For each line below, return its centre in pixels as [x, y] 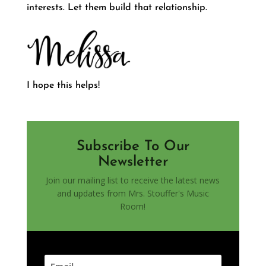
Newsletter [133, 162]
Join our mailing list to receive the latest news [133, 180]
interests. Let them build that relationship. [117, 7]
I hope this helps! [63, 85]
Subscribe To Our [133, 146]
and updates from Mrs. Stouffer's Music [133, 193]
